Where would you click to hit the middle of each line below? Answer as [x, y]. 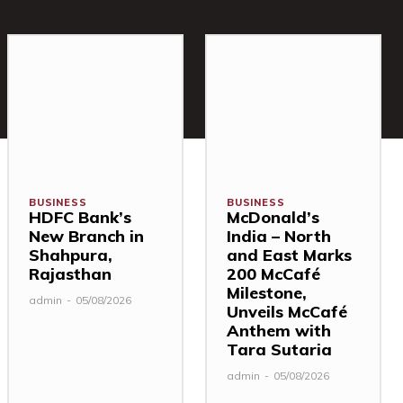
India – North [279, 236]
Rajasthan [70, 273]
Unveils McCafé [287, 311]
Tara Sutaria [279, 349]
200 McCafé [273, 273]
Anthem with [279, 330]
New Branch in [86, 236]
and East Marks [289, 255]
